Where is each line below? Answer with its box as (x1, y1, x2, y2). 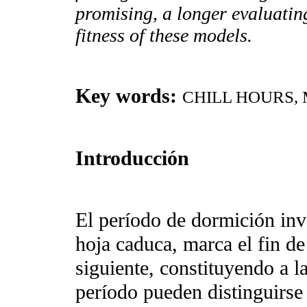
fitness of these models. (75, 25, 252, 47)
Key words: (75, 84, 177, 108)
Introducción (75, 146, 189, 170)
